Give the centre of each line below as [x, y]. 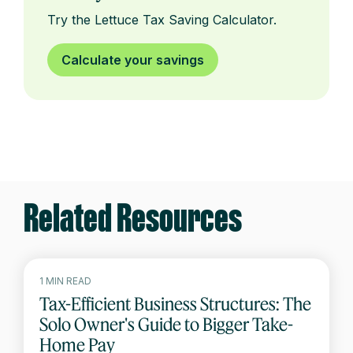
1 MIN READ [65, 281]
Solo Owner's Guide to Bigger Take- [166, 324]
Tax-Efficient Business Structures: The [175, 303]
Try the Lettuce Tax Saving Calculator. [162, 20]
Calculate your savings [133, 60]
